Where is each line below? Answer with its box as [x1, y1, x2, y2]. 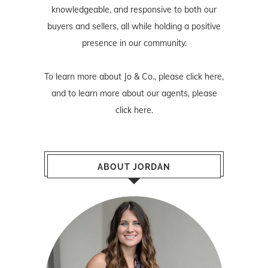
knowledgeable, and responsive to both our [51, 4, 217, 16]
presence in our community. [81, 38, 187, 49]
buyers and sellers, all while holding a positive [47, 21, 221, 32]
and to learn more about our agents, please [51, 88, 217, 99]
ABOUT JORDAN [98, 162, 170, 172]
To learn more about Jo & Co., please [44, 71, 186, 83]
